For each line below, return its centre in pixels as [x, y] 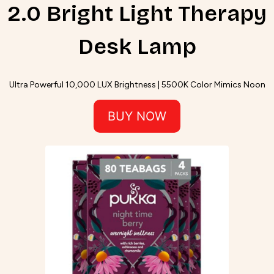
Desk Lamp [137, 47]
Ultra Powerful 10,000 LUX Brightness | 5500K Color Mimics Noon [137, 85]
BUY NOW [137, 117]
